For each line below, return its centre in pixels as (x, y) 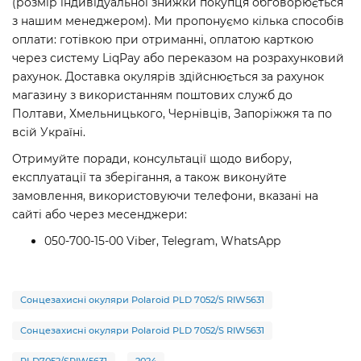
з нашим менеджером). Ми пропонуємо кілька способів (178, 21)
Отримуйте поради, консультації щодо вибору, (152, 159)
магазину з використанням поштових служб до (152, 95)
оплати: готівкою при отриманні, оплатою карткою (163, 40)
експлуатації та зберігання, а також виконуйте (149, 178)
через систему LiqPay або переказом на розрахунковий (178, 58)
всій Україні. (49, 133)
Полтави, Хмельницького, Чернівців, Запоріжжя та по (172, 114)
